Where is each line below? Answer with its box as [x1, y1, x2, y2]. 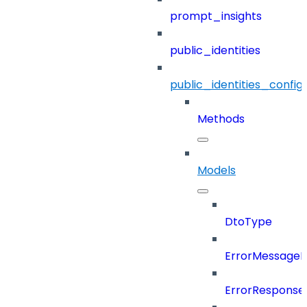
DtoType [225, 214, 272, 230]
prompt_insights [170, 8, 262, 25]
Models [197, 162, 236, 179]
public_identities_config [170, 77, 303, 93]
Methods [197, 111, 245, 127]
